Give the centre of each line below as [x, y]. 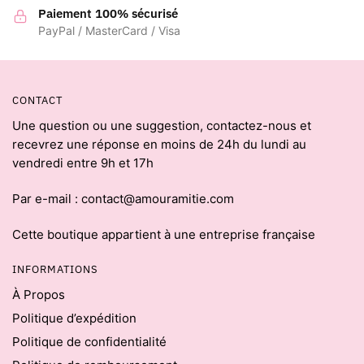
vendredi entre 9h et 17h [83, 162]
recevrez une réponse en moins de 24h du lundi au [159, 144]
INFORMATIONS [55, 269]
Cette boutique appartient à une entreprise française [164, 235]
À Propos [39, 294]
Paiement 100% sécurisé [108, 14]
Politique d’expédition [74, 318]
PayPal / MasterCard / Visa [109, 31]
